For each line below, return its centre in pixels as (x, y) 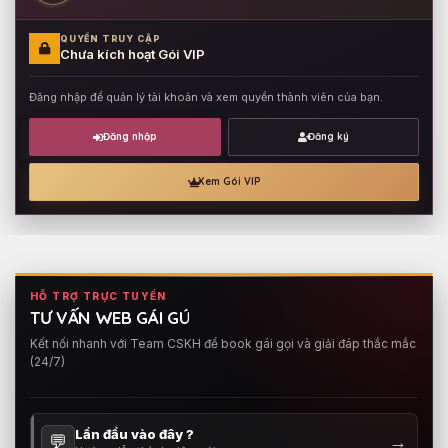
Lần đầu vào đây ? (134, 433)
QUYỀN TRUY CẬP (110, 39)
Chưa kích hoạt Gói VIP (132, 54)
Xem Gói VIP (229, 182)
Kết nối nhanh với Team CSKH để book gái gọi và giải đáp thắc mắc (223, 343)
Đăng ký (328, 137)
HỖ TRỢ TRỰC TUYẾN (98, 295)
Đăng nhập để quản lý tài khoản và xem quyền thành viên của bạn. (206, 96)
